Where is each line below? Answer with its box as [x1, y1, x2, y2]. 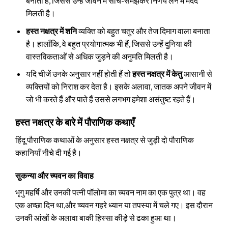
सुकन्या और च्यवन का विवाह [15, 170, 94, 181]
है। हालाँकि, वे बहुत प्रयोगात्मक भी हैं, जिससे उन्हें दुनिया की [25, 38, 192, 48]
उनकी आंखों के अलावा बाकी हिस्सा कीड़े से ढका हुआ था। [15, 213, 177, 223]
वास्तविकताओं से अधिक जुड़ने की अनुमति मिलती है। [25, 51, 174, 61]
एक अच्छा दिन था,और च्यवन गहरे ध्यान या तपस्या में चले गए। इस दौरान [15, 200, 213, 210]
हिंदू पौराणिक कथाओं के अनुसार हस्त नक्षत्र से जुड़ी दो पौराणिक [15, 134, 194, 145]
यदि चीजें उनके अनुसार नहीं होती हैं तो [25, 69, 132, 79]
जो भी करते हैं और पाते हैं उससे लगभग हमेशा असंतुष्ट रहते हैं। [25, 94, 196, 104]
